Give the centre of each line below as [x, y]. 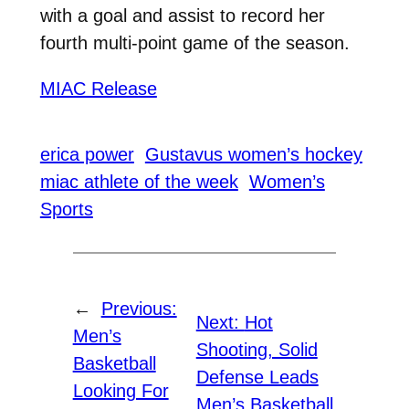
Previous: [139, 309]
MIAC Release [98, 88]
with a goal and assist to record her [182, 15]
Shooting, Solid [257, 350]
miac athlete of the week [139, 182]
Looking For [121, 391]
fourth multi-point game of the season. [194, 42]
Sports [66, 210]
